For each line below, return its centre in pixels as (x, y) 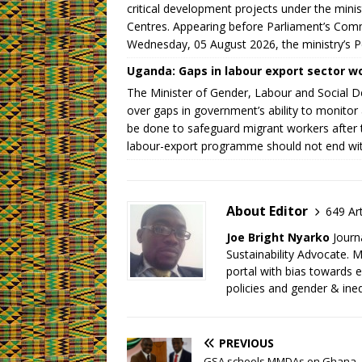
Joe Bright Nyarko (278, 238)
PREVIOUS (246, 343)
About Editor (267, 211)
